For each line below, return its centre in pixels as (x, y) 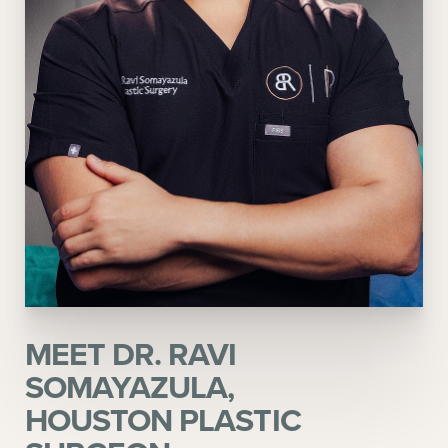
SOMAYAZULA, (130, 387)
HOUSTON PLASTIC (163, 420)
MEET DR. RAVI (131, 354)
